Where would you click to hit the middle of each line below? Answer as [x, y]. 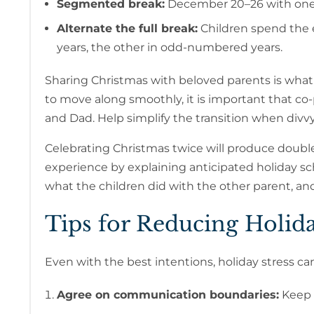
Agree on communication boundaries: [168, 295]
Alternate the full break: [127, 29]
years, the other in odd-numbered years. [169, 48]
